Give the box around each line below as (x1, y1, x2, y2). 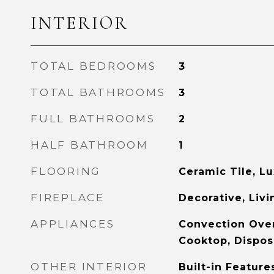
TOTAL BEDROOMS (31, 60, 157, 72)
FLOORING (31, 165, 101, 177)
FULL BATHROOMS (31, 113, 155, 125)
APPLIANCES (31, 218, 115, 230)
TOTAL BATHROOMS (31, 86, 166, 98)
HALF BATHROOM (31, 139, 149, 151)
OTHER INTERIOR (31, 261, 147, 273)
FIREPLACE (31, 191, 105, 204)
